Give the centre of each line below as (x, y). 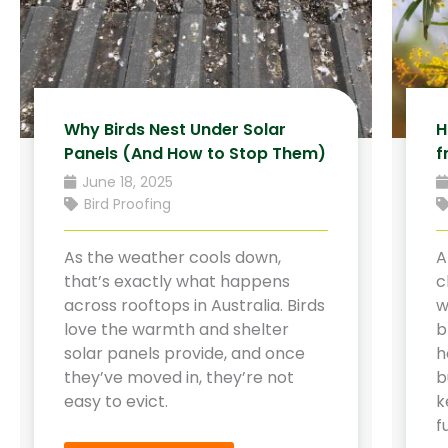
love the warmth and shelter (177, 329)
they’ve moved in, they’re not (179, 377)
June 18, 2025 (126, 181)
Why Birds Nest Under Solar (175, 129)
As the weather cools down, (173, 257)
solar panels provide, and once (185, 353)
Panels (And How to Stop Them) (195, 153)
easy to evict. (116, 401)
